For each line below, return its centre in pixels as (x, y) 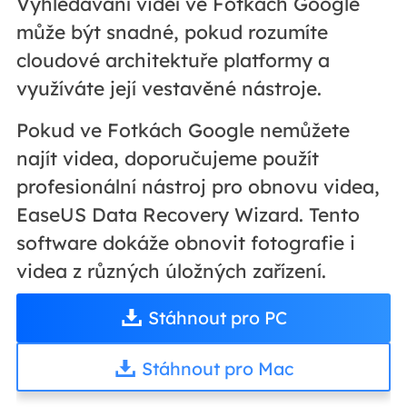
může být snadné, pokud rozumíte (172, 31)
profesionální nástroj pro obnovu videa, (198, 186)
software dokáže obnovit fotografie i (185, 242)
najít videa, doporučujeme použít (167, 158)
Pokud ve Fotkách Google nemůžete (183, 129)
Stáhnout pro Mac (217, 369)
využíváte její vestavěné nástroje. (169, 88)
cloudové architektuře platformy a (173, 60)
